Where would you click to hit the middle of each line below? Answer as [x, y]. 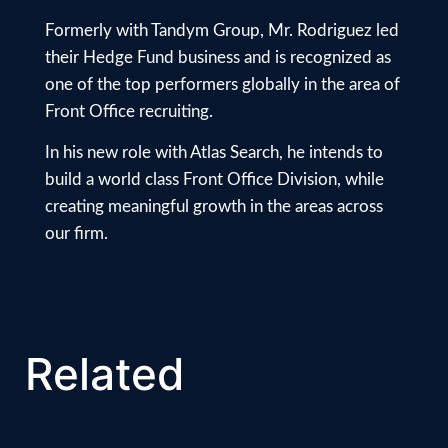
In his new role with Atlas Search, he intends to [214, 153]
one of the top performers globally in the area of [222, 84]
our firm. [76, 234]
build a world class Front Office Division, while [214, 180]
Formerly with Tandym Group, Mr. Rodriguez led [222, 30]
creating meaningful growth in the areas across [214, 207]
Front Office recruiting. [129, 111]
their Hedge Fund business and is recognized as [218, 57]
